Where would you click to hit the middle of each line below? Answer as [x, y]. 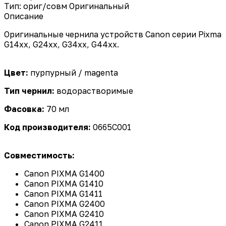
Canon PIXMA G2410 [64, 214]
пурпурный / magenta [73, 72]
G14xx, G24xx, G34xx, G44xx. [63, 44]
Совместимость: [39, 155]
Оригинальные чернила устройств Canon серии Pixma [113, 34]
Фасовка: [24, 109]
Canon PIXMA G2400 [65, 204]
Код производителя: [48, 127]
